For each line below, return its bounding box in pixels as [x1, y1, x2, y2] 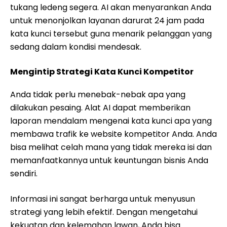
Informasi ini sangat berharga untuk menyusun [10, 193, 195, 205]
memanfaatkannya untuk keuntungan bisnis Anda [10, 155, 208, 166]
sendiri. [10, 168, 37, 179]
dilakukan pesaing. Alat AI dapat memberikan [10, 102, 191, 113]
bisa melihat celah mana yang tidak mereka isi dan [10, 141, 212, 153]
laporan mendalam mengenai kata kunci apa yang [10, 115, 212, 127]
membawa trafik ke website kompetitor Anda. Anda [10, 128, 217, 140]
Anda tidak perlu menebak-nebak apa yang [10, 89, 185, 100]
